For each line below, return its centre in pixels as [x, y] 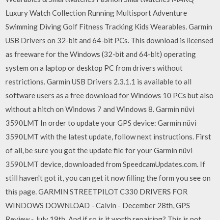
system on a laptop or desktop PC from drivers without [94, 68]
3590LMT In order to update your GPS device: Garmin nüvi [101, 123]
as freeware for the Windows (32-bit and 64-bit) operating [101, 54]
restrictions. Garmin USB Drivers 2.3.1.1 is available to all [99, 82]
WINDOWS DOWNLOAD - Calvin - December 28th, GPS [98, 205]
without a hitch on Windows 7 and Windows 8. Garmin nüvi [100, 109]
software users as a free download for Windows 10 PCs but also [110, 95]
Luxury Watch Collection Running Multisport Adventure [96, 13]
